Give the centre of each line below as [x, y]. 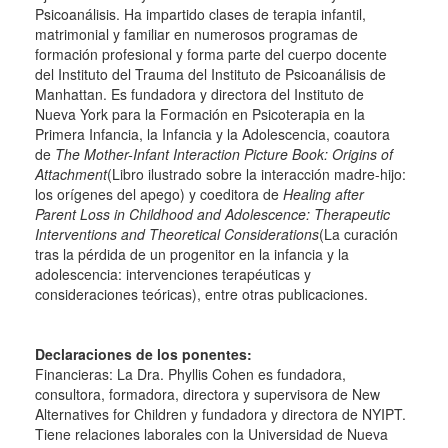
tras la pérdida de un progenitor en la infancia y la [192, 254]
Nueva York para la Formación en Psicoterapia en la [200, 114]
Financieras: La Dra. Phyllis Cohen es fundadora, [190, 374]
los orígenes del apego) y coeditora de [159, 194]
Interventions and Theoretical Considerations [177, 234]
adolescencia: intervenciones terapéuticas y [173, 274]
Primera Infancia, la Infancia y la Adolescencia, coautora [212, 134]
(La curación [358, 234]
